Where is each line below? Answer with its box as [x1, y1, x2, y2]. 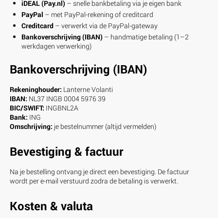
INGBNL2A [44, 103, 78, 112]
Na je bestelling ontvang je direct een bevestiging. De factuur [10, 167, 189, 176]
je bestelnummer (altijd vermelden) [53, 122, 156, 131]
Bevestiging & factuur [10, 144, 123, 159]
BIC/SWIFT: [10, 103, 44, 112]
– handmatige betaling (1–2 [103, 32, 189, 41]
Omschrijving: [10, 122, 53, 131]
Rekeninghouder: [10, 85, 62, 94]
